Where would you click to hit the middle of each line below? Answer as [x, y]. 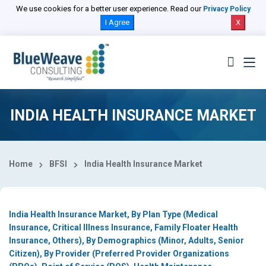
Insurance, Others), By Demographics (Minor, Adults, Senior [126, 241]
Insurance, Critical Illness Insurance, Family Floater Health [123, 228]
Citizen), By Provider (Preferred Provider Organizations [119, 254]
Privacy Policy [227, 9]
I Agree [117, 22]
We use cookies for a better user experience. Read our [109, 9]
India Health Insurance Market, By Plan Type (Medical [113, 215]
